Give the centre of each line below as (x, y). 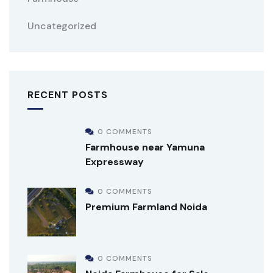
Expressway (115, 162)
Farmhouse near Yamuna (145, 147)
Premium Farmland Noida (146, 207)
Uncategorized (62, 26)
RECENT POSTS (68, 95)
